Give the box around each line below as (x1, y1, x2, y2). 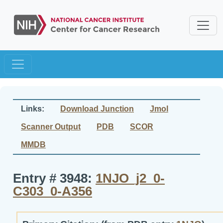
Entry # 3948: (13, 171, 96, 186)
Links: (21, 105, 44, 113)
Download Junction (60, 105, 134, 113)
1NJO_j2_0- (96, 171, 165, 186)
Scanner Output (21, 122, 81, 131)
